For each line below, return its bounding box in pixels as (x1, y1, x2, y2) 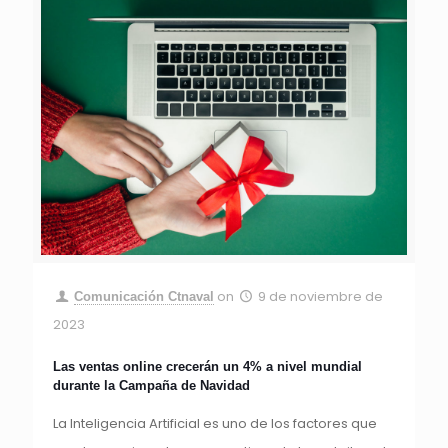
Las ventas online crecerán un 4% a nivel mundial (53, 358, 362, 374)
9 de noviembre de (258, 286, 384, 306)
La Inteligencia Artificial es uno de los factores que (53, 413, 377, 433)
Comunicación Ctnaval (74, 288, 215, 304)
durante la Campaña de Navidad (53, 377, 254, 393)
